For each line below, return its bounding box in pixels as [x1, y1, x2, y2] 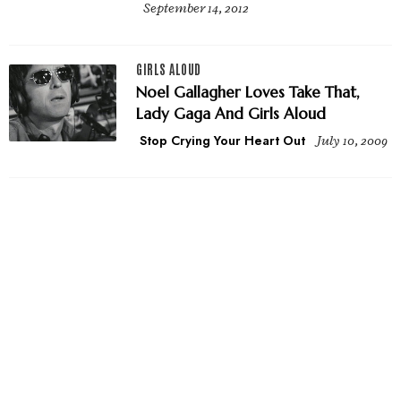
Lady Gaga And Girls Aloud [136, 103, 326, 124]
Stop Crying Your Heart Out [140, 131, 305, 149]
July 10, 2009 [316, 132, 388, 149]
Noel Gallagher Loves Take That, [136, 81, 360, 102]
